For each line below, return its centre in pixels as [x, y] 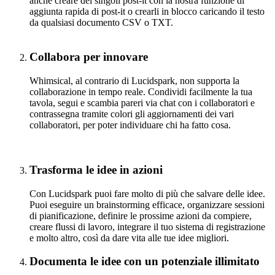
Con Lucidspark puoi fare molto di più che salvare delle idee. [147, 193]
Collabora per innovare [89, 57]
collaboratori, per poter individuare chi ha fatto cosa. [130, 125]
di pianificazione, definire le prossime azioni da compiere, [141, 215]
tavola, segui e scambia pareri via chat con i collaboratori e [142, 103]
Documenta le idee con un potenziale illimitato [145, 261]
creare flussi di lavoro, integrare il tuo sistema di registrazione [147, 227]
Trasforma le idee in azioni [96, 169]
